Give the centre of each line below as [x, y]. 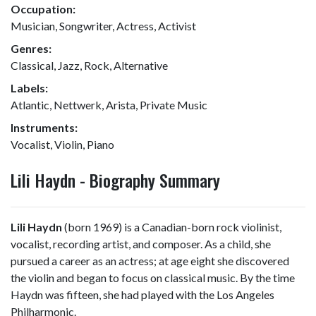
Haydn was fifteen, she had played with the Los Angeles [142, 294]
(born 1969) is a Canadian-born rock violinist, [172, 227]
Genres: [31, 48]
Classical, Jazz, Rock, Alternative [89, 65]
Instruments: [44, 127]
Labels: [29, 88]
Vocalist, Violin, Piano [62, 144]
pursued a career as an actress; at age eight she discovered [150, 261]
